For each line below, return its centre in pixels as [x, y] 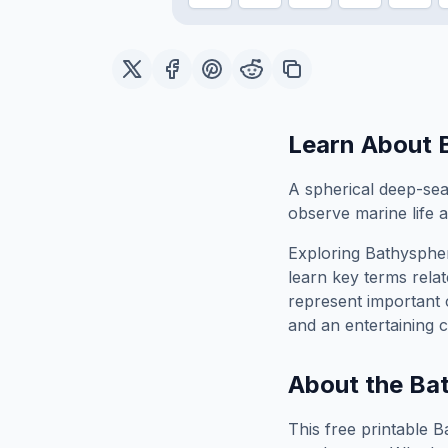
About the [348, 384]
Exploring [326, 253]
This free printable [360, 429]
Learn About [363, 144]
